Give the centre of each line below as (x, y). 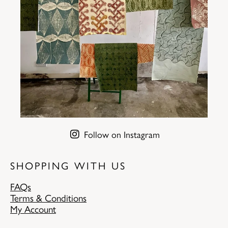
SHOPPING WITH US (68, 165)
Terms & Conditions (48, 197)
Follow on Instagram (122, 134)
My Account (33, 208)
